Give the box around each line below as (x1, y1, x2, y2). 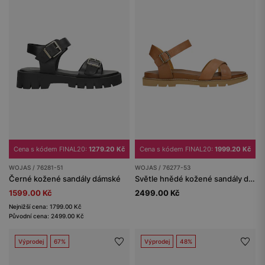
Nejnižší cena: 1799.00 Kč (9, 203, 82, 211)
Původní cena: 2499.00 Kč (9, 212, 84, 220)
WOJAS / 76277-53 (135, 164, 190, 172)
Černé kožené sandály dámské (9, 174, 121, 184)
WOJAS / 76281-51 (9, 164, 63, 172)
